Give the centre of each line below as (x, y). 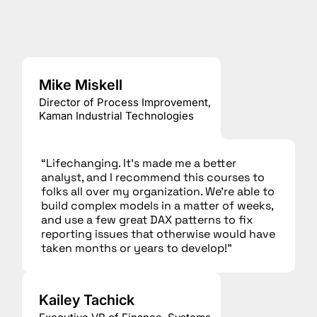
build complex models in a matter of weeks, (157, 205)
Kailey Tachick (87, 300)
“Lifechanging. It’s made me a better (139, 163)
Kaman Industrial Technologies (116, 115)
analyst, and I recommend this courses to (153, 177)
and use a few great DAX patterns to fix (147, 219)
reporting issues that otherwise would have (158, 234)
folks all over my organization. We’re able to (158, 191)
